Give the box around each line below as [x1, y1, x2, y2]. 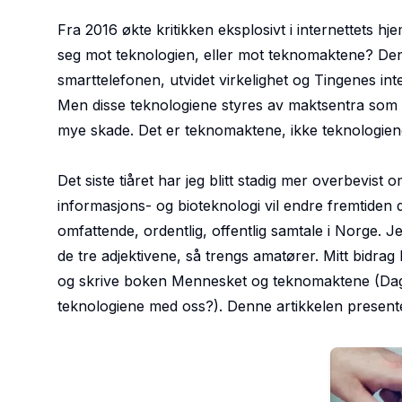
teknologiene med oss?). [57, 297, 223, 315]
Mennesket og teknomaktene [171, 272, 370, 290]
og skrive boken [57, 272, 171, 290]
